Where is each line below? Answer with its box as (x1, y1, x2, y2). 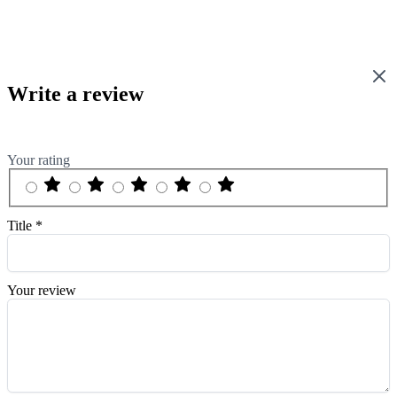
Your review (7, 282, 76, 298)
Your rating (7, 152, 70, 168)
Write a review (7, 82, 144, 106)
